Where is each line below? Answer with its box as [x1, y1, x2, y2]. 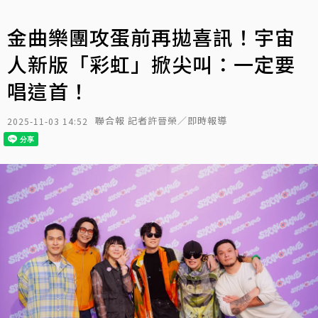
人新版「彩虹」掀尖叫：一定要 [7, 50, 295, 78]
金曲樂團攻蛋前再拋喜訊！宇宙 [7, 23, 295, 51]
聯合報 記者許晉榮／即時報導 [95, 114, 227, 127]
